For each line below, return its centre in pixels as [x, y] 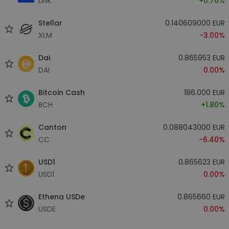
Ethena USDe [62, 197]
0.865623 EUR [201, 162]
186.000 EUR [204, 92]
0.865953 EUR [201, 58]
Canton [52, 127]
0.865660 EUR [201, 197]
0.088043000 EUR [194, 127]
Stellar [50, 23]
